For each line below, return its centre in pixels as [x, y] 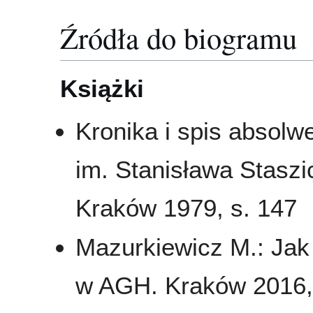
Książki [102, 89]
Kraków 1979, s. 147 [187, 208]
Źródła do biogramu [179, 37]
